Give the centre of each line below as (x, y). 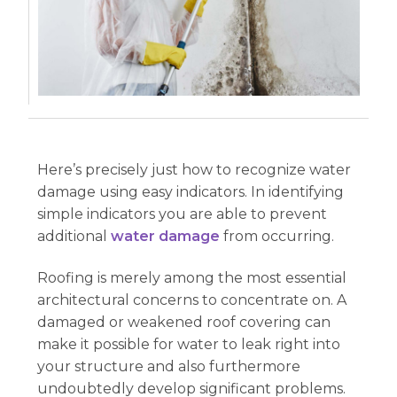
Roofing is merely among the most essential (192, 278)
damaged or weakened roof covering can (184, 323)
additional (74, 236)
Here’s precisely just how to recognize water (195, 169)
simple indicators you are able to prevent (183, 214)
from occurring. (277, 236)
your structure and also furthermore (169, 367)
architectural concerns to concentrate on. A (192, 300)
